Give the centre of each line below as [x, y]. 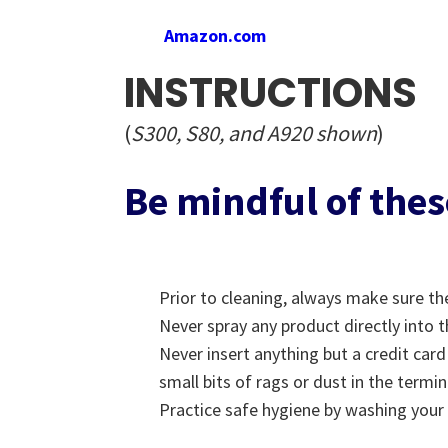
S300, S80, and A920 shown [254, 133]
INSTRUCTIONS [270, 93]
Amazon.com [215, 35]
